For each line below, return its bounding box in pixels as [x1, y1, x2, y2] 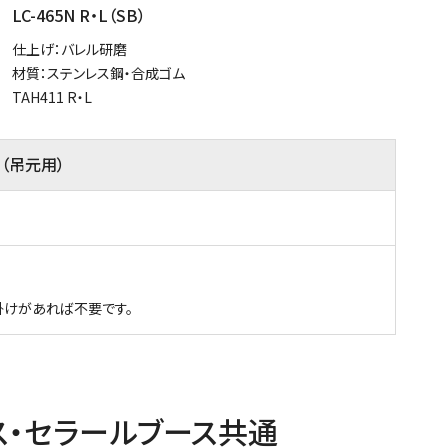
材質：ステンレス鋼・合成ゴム [12, 62, 185, 83]
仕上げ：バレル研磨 [12, 38, 127, 59]
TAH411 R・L [12, 86, 92, 107]
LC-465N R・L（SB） [12, 2, 146, 27]
